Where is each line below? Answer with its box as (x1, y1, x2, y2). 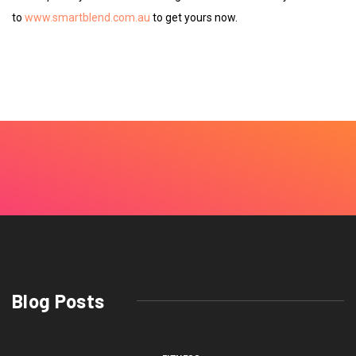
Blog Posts (12, 288, 105, 312)
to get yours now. (150, 10, 238, 24)
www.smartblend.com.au (25, 10, 150, 24)
